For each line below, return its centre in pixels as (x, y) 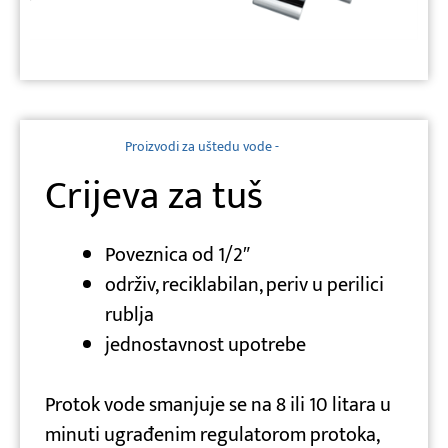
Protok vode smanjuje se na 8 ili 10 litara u (218, 405)
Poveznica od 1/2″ (177, 255)
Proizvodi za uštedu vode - (202, 147)
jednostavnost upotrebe (205, 345)
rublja (129, 315)
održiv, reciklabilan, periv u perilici (244, 285)
